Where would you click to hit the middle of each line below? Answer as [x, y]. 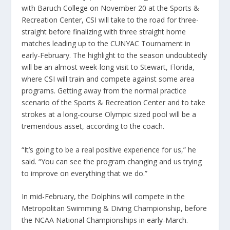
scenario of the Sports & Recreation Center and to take [114, 103]
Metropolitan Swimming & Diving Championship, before [114, 208]
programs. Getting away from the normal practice [104, 91]
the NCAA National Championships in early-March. [105, 220]
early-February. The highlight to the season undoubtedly [114, 55]
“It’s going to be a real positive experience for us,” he [109, 149]
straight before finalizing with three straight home [104, 32]
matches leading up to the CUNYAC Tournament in [106, 44]
